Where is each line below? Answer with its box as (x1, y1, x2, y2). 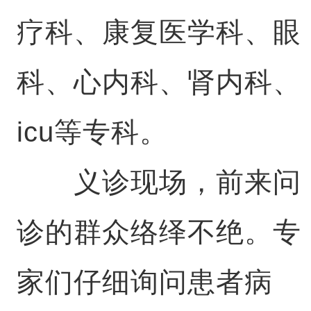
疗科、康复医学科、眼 (16, 17, 301, 47)
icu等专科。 (16, 117, 168, 147)
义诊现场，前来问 (16, 167, 301, 197)
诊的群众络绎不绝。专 (16, 217, 301, 247)
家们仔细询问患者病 (16, 267, 273, 297)
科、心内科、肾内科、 (16, 67, 301, 97)
